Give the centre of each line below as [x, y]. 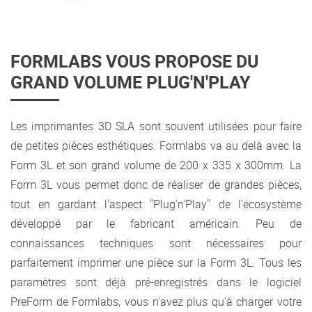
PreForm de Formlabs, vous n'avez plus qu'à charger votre [156, 302]
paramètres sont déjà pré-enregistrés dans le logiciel [156, 282]
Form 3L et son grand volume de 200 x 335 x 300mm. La [156, 165]
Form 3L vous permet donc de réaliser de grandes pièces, [156, 185]
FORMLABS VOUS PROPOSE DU [134, 61]
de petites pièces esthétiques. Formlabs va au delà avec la [156, 146]
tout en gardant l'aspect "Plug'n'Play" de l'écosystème [156, 204]
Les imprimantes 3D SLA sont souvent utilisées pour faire [156, 126]
